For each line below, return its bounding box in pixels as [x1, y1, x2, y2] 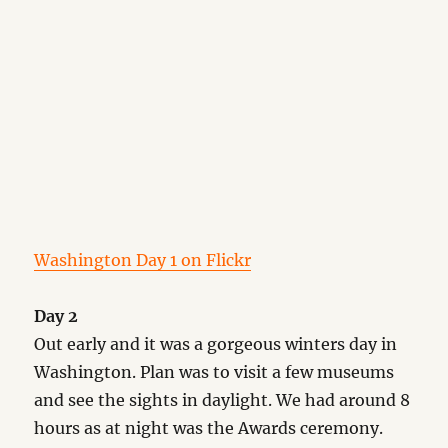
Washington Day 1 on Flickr [34, 250, 252, 270]
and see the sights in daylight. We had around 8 [34, 390, 411, 410]
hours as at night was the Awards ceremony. [34, 418, 384, 438]
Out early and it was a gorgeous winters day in [34, 334, 398, 354]
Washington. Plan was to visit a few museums [34, 362, 395, 382]
